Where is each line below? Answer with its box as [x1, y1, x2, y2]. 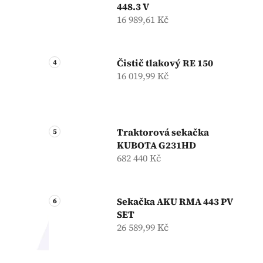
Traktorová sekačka [117, 125, 209, 139]
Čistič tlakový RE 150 [117, 56, 213, 69]
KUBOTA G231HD [117, 138, 196, 151]
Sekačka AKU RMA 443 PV [117, 194, 233, 208]
